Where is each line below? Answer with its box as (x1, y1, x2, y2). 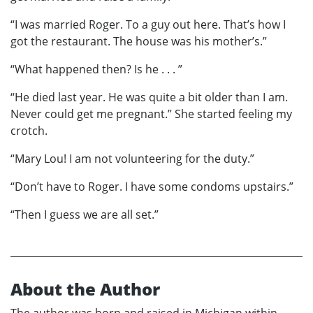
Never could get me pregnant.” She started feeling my (10, 105, 292, 122)
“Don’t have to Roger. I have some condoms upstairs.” (10, 178, 293, 194)
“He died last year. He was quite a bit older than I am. (10, 89, 288, 105)
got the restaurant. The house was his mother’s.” (10, 33, 267, 49)
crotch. (10, 122, 48, 138)
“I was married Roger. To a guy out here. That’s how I (10, 16, 286, 32)
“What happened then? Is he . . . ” (10, 61, 182, 77)
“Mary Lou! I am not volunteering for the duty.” (10, 150, 254, 166)
